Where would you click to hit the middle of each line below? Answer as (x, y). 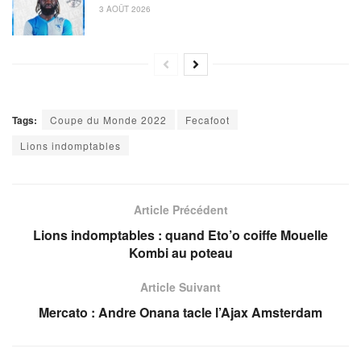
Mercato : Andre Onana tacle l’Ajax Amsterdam (180, 312)
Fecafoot (207, 119)
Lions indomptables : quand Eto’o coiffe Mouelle (180, 234)
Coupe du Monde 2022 (108, 119)
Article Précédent (180, 209)
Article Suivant (180, 286)
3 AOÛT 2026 (124, 9)
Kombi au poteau (180, 252)
